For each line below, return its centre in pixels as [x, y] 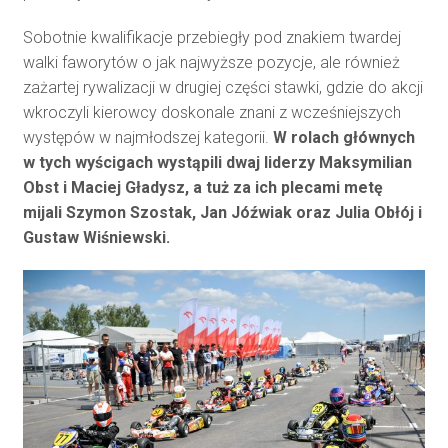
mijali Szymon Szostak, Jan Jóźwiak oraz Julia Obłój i [222, 212]
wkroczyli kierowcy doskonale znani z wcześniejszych [211, 112]
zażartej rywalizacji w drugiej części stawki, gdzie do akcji [222, 87]
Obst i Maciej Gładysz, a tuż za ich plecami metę [202, 187]
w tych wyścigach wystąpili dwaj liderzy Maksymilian [217, 162]
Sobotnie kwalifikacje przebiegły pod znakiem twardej [211, 37]
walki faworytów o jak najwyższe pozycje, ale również [211, 62]
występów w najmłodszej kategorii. [147, 137]
